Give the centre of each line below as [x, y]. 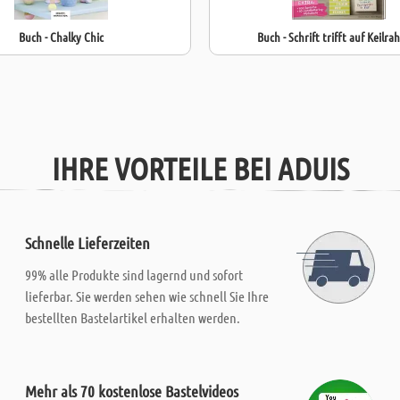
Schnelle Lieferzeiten [88, 243]
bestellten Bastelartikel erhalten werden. [133, 317]
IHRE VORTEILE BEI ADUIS [200, 168]
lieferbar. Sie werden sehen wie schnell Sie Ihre [147, 296]
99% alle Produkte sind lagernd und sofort [134, 275]
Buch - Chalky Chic [61, 37]
